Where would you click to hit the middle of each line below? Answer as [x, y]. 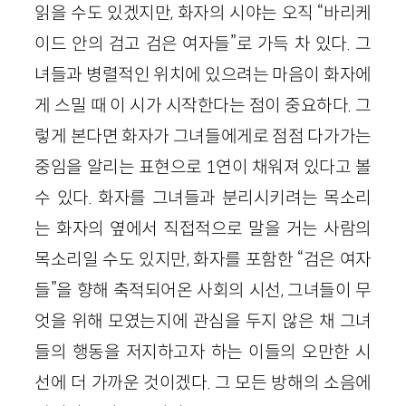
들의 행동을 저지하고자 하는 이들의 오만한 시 [203, 351]
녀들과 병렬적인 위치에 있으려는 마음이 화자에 [203, 74]
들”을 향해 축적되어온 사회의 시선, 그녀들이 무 [203, 290]
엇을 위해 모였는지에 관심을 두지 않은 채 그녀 [203, 320]
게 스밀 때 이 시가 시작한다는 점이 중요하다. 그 [203, 105]
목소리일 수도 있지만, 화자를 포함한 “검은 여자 [203, 259]
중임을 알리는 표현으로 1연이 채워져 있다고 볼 [203, 166]
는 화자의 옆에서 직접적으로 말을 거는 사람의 [203, 228]
